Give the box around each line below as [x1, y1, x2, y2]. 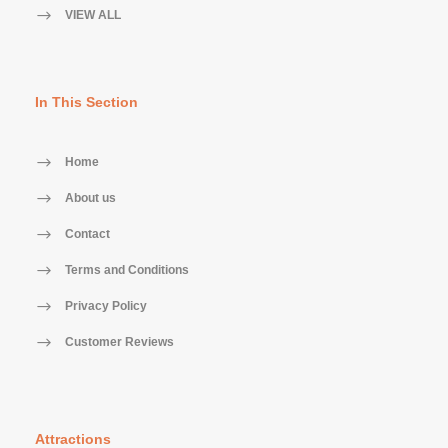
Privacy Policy [65, 299, 147, 314]
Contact [65, 227, 110, 242]
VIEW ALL [65, 8, 121, 23]
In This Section [35, 94, 138, 110]
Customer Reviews [65, 335, 174, 350]
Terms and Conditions [65, 263, 189, 278]
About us [65, 191, 116, 206]
